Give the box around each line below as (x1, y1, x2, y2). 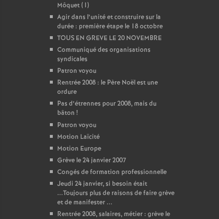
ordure (57, 88, 77, 97)
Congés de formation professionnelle (57, 168, 167, 177)
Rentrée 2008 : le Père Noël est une (57, 78, 158, 88)
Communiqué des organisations (57, 45, 151, 55)
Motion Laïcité (57, 132, 100, 142)
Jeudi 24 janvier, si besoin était (57, 179, 147, 189)
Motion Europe (57, 144, 101, 153)
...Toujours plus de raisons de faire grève (57, 189, 175, 198)
